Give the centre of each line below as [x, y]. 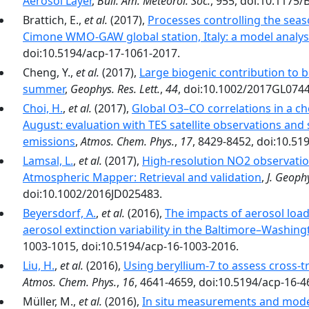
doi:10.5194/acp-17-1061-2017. [101, 53]
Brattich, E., [53, 20]
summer [44, 89]
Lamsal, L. [48, 161]
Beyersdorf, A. [59, 213]
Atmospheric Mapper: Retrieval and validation [142, 177]
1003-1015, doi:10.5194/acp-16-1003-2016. [131, 246]
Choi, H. [43, 108]
